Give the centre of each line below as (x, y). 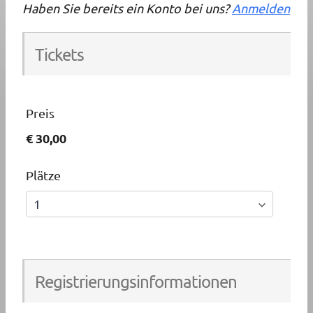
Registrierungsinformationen (136, 282)
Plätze (43, 175)
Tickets (59, 54)
